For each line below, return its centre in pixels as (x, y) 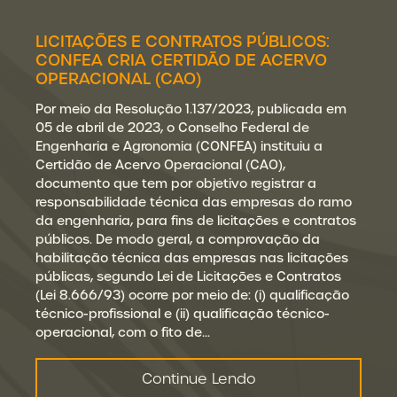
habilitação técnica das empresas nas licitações (192, 258)
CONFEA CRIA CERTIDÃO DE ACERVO (181, 60)
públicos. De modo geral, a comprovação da (178, 239)
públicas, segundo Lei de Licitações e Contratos (188, 276)
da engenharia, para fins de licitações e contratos (196, 221)
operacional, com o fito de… (123, 332)
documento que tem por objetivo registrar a (176, 183)
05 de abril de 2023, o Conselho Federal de (172, 128)
